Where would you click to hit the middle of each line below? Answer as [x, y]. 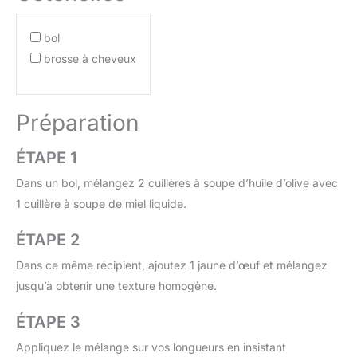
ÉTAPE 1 [46, 157]
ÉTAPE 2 [48, 239]
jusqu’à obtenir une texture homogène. [116, 285]
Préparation [78, 122]
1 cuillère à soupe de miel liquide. [101, 203]
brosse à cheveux [90, 58]
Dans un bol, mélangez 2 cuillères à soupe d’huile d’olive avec [177, 182]
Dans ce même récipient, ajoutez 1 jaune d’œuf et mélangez [172, 265]
